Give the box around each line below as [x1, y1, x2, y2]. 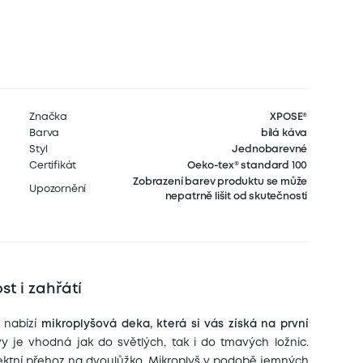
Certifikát [29, 160, 77, 170]
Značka [29, 112, 68, 122]
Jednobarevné [232, 144, 308, 154]
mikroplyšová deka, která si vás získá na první [41, 319, 309, 330]
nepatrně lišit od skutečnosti [164, 191, 308, 201]
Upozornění [29, 184, 87, 194]
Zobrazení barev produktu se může [133, 177, 308, 186]
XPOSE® [270, 112, 308, 122]
